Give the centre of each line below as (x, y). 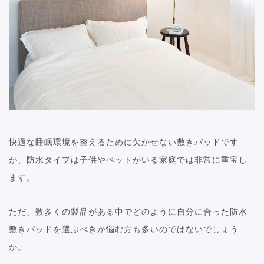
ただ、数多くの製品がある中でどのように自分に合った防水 (128, 211)
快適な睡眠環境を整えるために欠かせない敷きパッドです (124, 142)
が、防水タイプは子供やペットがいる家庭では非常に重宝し (128, 159)
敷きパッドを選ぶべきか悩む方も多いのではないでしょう (124, 229)
